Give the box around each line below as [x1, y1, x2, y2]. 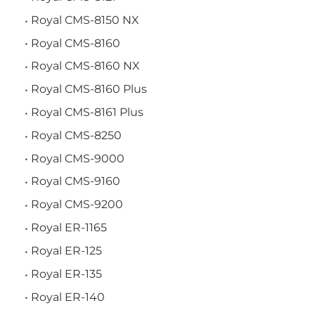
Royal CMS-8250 [31, 128, 122, 142]
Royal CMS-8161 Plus [31, 105, 143, 119]
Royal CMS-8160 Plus [31, 82, 147, 96]
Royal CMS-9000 [31, 151, 124, 165]
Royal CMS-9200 [31, 198, 123, 212]
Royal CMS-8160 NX [31, 59, 140, 73]
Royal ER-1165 [31, 221, 107, 235]
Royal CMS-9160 [31, 174, 120, 188]
